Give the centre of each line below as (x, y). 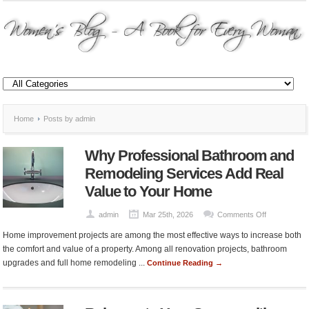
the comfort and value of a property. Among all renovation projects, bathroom (145, 249)
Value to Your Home (149, 191)
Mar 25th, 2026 (168, 215)
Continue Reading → (185, 263)
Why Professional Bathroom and (190, 156)
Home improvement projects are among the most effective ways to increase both (152, 235)
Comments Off (242, 215)
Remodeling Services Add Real (185, 173)
